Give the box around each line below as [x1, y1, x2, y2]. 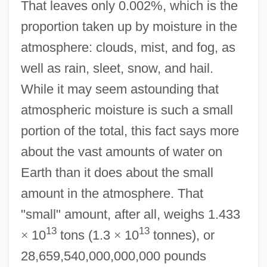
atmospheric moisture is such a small [20, 102, 233, 117]
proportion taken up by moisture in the [20, 18, 237, 34]
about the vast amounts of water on [20, 144, 222, 159]
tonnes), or [149, 227, 215, 243]
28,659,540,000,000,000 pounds [20, 248, 206, 263]
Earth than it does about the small [20, 164, 213, 180]
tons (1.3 [56, 227, 114, 243]
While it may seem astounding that [20, 81, 219, 97]
